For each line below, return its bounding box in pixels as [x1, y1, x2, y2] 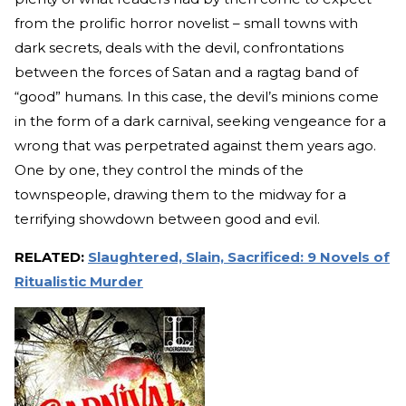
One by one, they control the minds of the [14, 161, 304, 179]
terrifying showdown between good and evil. [14, 210, 320, 228]
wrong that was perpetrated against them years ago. [14, 137, 376, 155]
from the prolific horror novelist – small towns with [14, 14, 358, 33]
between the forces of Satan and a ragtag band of [14, 63, 358, 82]
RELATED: [14, 248, 88, 266]
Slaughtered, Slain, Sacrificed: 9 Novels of [88, 248, 390, 266]
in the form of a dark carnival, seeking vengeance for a [14, 112, 386, 130]
